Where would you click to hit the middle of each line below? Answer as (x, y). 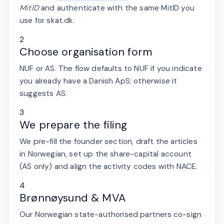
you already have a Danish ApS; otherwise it (98, 81)
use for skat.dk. (47, 20)
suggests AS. (43, 93)
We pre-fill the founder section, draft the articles (108, 141)
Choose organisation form (86, 51)
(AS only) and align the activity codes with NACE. (108, 166)
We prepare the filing (73, 124)
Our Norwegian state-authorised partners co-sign (111, 214)
